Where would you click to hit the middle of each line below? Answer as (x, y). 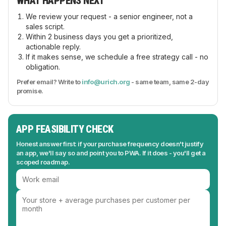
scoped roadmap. (43, 162)
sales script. (45, 26)
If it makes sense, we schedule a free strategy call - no (117, 57)
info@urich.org (106, 82)
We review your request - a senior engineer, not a (109, 16)
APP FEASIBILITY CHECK (65, 129)
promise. (30, 91)
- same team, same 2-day (169, 82)
